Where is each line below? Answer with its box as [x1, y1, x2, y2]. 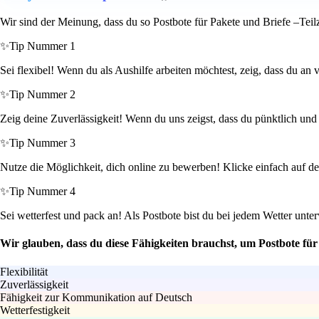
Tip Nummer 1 [9, 40, 75, 53]
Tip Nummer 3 [9, 137, 75, 150]
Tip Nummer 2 [9, 88, 75, 101]
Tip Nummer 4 [9, 185, 75, 198]
